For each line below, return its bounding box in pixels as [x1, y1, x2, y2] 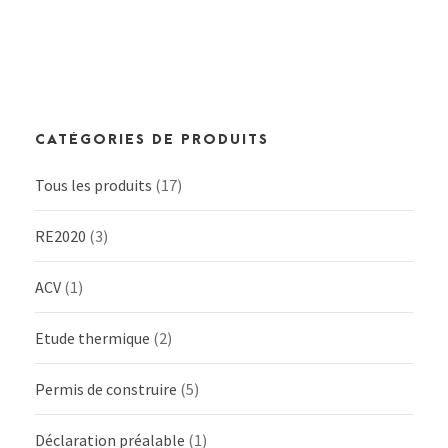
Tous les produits [35, 175, 152, 196]
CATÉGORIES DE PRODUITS [35, 132, 269, 148]
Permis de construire [35, 379, 177, 400]
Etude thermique [35, 328, 150, 349]
